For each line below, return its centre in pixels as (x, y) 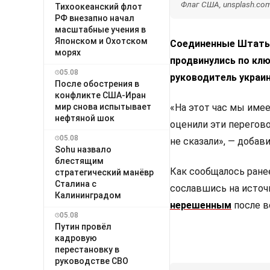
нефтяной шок (85, 118)
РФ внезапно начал (95, 18)
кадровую (76, 238)
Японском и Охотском (101, 41)
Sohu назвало (83, 149)
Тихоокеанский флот (99, 6)
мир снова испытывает (103, 106)
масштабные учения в (100, 29)
